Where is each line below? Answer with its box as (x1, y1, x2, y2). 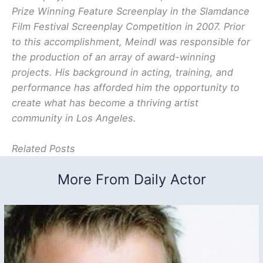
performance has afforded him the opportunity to (12, 82, 240, 94)
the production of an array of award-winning (12, 51, 215, 63)
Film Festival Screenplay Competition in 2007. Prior (12, 21, 245, 33)
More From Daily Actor (57, 171, 206, 188)
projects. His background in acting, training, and (12, 66, 233, 79)
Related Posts (12, 143, 75, 155)
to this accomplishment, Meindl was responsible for (12, 36, 250, 48)
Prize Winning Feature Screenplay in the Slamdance (12, 5, 249, 18)
